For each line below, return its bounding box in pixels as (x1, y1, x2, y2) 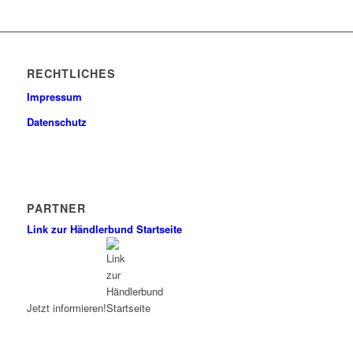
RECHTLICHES (26, 65, 116, 82)
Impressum (26, 89, 82, 105)
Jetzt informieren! (26, 299, 106, 315)
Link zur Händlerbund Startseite (26, 221, 182, 236)
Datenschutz (26, 114, 87, 130)
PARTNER (26, 199, 86, 216)
